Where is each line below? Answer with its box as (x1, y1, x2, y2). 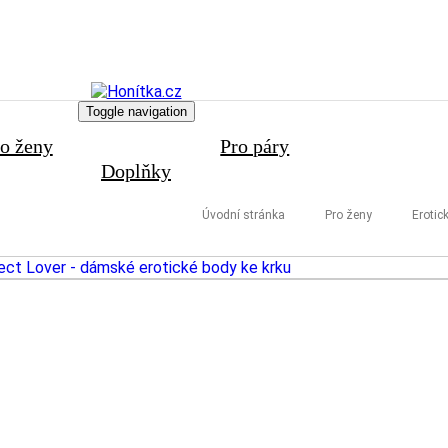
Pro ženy (325, 208, 372, 222)
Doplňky (101, 160, 171, 182)
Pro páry (220, 135, 290, 157)
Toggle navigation (85, 104, 187, 119)
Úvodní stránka (202, 208, 285, 222)
